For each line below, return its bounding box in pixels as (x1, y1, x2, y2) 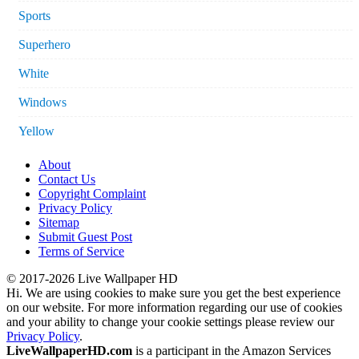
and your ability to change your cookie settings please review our (6, 315, 334, 329)
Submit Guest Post (38, 230, 132, 244)
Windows (18, 95, 67, 110)
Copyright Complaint (38, 187, 146, 201)
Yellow (18, 124, 54, 139)
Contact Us (38, 172, 95, 187)
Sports (18, 9, 50, 23)
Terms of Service (38, 244, 124, 259)
